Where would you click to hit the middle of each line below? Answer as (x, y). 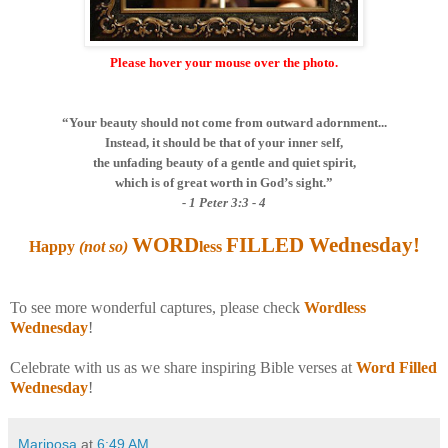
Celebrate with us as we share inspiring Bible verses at (183, 368)
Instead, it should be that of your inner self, (224, 143)
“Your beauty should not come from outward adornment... (224, 123)
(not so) (105, 247)
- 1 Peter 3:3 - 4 (224, 203)
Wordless (335, 308)
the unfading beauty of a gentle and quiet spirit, (224, 163)
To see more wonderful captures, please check (157, 308)
